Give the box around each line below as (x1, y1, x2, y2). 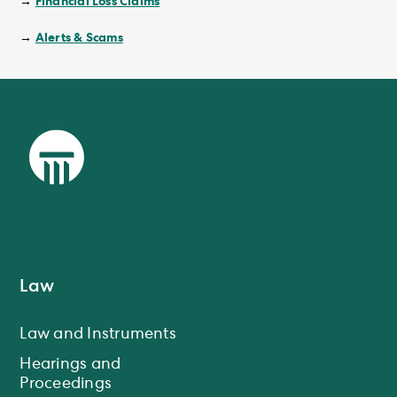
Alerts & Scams (35, 31, 123, 44)
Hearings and (19, 357, 121, 374)
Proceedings (19, 377, 113, 393)
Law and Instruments (19, 327, 176, 344)
